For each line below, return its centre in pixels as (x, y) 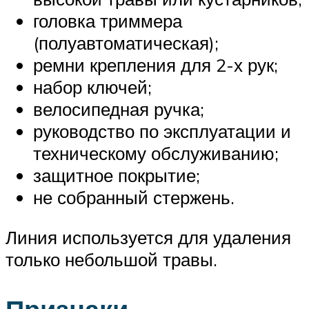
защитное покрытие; (117, 176)
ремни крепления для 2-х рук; (156, 65)
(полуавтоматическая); (126, 43)
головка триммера (108, 21)
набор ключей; (92, 87)
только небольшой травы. (111, 259)
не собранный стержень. (134, 198)
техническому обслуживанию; (156, 153)
